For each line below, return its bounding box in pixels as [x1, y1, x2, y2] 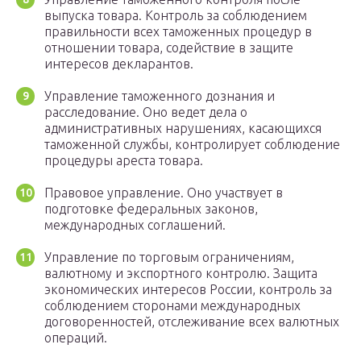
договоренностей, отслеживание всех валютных [44, 314, 339, 330]
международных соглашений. [44, 218, 226, 233]
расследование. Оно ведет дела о [44, 105, 247, 120]
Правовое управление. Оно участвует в [44, 185, 283, 201]
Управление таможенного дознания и [44, 89, 275, 104]
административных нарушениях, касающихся [44, 121, 322, 136]
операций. [44, 330, 107, 346]
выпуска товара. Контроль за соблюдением [44, 8, 307, 23]
